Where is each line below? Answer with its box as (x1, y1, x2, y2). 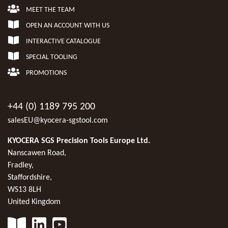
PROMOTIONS (24, 69, 67, 77)
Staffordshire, (8, 173, 52, 182)
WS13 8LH (8, 185, 41, 194)
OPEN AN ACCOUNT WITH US (24, 21, 110, 30)
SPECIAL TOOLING (24, 53, 78, 61)
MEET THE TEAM (24, 6, 75, 14)
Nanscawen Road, (8, 149, 66, 157)
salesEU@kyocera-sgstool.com (8, 116, 108, 125)
